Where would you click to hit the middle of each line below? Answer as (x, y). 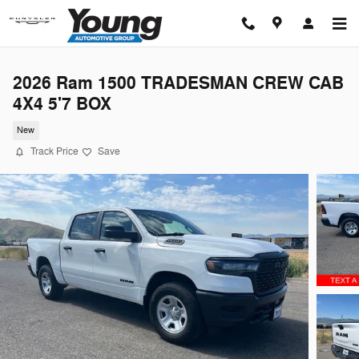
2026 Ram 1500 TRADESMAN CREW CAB (178, 83)
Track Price (54, 151)
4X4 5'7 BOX (62, 104)
